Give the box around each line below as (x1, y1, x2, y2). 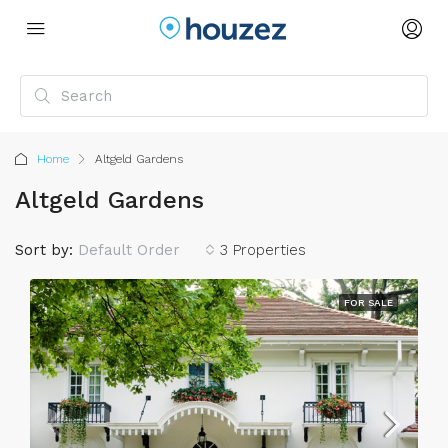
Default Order (78, 241, 180, 259)
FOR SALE (344, 297, 393, 308)
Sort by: (15, 241, 73, 259)
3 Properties (220, 241, 306, 259)
